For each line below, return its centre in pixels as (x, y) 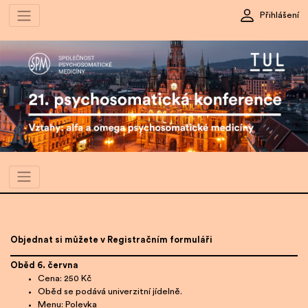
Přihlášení (280, 15)
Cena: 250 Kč (65, 279)
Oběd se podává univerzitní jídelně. (110, 292)
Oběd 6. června (44, 266)
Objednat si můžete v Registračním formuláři (111, 240)
